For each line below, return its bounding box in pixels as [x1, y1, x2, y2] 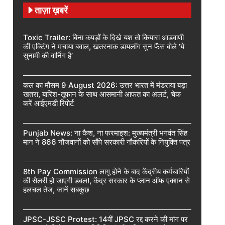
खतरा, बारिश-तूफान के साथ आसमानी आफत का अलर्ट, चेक [23, 89, 181, 99]
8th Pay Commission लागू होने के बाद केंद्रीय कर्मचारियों [23, 166, 189, 176]
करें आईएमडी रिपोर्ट [23, 98, 74, 108]
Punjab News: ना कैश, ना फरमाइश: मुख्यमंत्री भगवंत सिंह [23, 128, 187, 138]
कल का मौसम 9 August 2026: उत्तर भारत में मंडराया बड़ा [23, 80, 187, 90]
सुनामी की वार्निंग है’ [23, 50, 73, 60]
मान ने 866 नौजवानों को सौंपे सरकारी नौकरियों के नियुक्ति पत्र [23, 137, 190, 147]
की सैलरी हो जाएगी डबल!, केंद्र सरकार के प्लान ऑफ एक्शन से [23, 175, 190, 185]
